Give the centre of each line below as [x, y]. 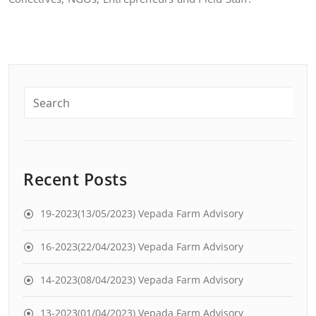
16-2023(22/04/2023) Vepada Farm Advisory [142, 247]
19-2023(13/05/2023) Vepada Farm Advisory [142, 213]
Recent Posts [75, 179]
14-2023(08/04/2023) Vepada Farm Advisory [142, 280]
